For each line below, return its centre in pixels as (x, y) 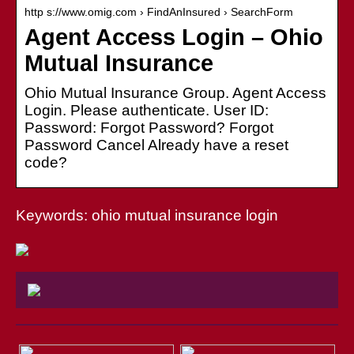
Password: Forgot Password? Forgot (149, 127)
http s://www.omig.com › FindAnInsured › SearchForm (159, 11)
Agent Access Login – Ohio (174, 37)
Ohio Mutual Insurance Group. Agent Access (175, 92)
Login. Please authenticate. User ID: (147, 110)
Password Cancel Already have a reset (156, 145)
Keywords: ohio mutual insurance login (147, 215)
